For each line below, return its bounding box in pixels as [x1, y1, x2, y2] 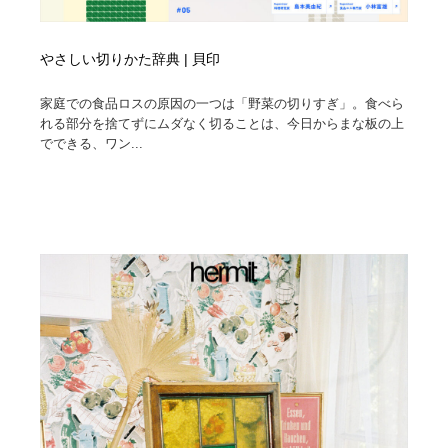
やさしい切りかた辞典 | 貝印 [40, 51, 221, 67]
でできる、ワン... [40, 135, 144, 151]
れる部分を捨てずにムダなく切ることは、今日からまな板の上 [40, 115, 405, 131]
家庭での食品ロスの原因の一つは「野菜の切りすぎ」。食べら [40, 95, 405, 111]
